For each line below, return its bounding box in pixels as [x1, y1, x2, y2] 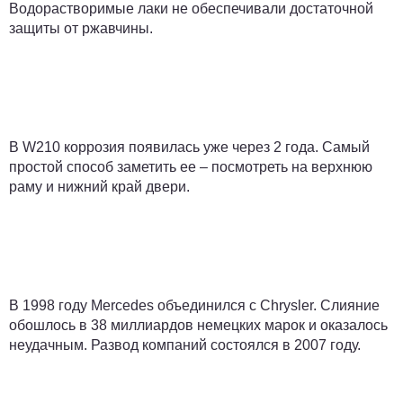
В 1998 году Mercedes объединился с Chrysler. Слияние [9, 298, 380, 314]
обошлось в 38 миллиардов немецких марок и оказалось [9, 318, 388, 334]
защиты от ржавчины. [9, 21, 153, 37]
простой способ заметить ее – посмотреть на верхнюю [9, 159, 372, 175]
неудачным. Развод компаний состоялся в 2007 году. [9, 337, 361, 354]
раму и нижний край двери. [9, 179, 190, 195]
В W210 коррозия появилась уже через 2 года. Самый [9, 139, 370, 156]
